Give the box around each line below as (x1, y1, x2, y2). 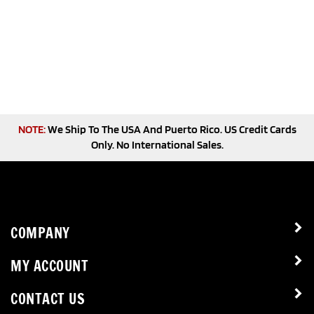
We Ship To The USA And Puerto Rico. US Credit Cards (45, 123, 296, 136)
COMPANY (11, 223, 70, 243)
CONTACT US (11, 289, 85, 309)
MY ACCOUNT (11, 256, 88, 276)
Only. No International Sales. (90, 138, 224, 151)
